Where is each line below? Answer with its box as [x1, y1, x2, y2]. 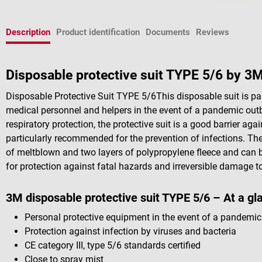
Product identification [56, 27, 140, 37]
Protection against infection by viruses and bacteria [25, 225, 236, 237]
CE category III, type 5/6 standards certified [25, 239, 201, 251]
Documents [146, 27, 190, 37]
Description [6, 27, 50, 37]
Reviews [196, 27, 229, 37]
